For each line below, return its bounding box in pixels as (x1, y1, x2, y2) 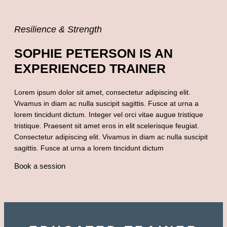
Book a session (14, 162, 65, 171)
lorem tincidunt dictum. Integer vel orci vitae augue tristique (14, 110, 203, 119)
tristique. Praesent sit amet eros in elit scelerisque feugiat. (14, 122, 199, 130)
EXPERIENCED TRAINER (14, 61, 166, 76)
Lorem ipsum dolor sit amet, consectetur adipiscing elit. (14, 88, 191, 97)
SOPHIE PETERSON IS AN (14, 46, 173, 61)
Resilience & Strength (14, 24, 102, 35)
